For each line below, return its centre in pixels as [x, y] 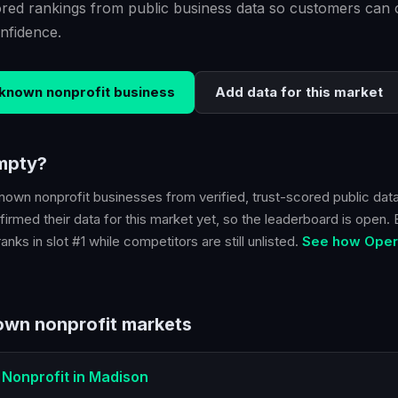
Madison [119, 377]
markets [155, 324]
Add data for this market [299, 92]
